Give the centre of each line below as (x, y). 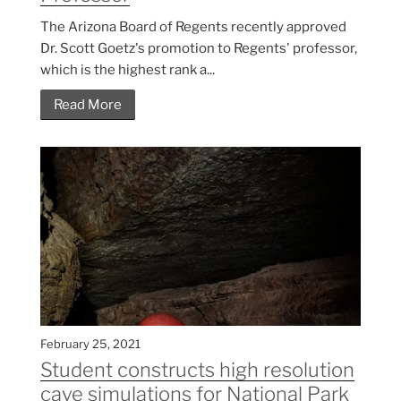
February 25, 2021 (90, 344)
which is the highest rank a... (128, 70)
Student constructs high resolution (197, 370)
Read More (88, 105)
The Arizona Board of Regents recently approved (193, 27)
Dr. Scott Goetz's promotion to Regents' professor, (199, 49)
